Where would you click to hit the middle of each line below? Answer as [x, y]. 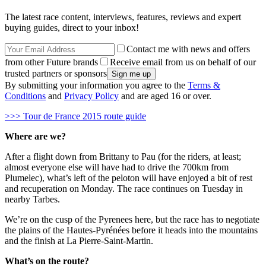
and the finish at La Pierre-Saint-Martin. [79, 240]
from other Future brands [51, 62]
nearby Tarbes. [32, 199]
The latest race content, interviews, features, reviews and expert [123, 17]
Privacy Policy [91, 96]
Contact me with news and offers [188, 49]
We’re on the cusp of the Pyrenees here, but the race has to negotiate [132, 219]
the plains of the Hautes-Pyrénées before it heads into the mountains [131, 230]
